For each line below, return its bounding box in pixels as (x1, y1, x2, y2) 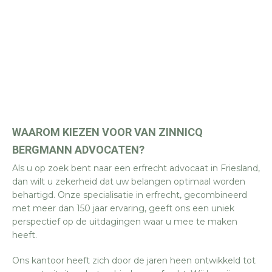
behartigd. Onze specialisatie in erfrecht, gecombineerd (12, 189, 247, 200)
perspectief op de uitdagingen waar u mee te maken (12, 216, 237, 227)
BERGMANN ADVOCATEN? (12, 143, 144, 156)
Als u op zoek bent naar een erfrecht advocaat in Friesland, (12, 163, 260, 174)
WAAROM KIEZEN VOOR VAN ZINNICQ (12, 126, 203, 138)
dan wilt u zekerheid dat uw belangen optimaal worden (12, 176, 245, 187)
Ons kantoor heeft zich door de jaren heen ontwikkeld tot (12, 255, 256, 266)
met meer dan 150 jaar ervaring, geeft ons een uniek (12, 203, 234, 214)
